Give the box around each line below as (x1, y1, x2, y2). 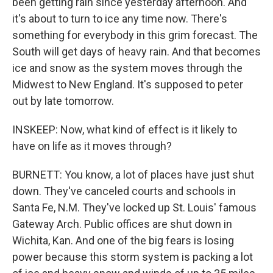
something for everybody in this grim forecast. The (12, 29, 258, 41)
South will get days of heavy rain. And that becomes (12, 45, 261, 58)
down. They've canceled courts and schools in (12, 185, 236, 197)
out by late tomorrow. (12, 94, 114, 107)
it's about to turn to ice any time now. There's (12, 12, 227, 25)
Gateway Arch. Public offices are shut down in (12, 218, 232, 230)
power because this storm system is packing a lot (12, 250, 253, 263)
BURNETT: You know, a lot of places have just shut (12, 168, 254, 181)
